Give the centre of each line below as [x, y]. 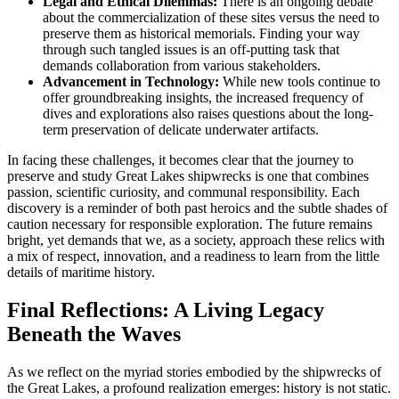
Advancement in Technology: [131, 82]
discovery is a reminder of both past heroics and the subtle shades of [197, 208]
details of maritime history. [81, 273]
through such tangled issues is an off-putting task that [191, 50]
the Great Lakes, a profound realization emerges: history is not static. [199, 388]
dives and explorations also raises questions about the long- [208, 114]
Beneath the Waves [94, 334]
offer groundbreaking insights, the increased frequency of [203, 98]
